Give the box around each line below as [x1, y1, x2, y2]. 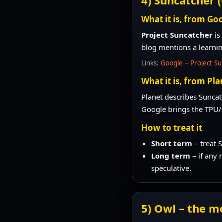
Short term [151, 138, 193, 148]
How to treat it [141, 121, 203, 133]
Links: [141, 58, 161, 67]
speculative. [151, 163, 192, 173]
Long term [151, 150, 191, 161]
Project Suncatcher [141, 29, 213, 40]
